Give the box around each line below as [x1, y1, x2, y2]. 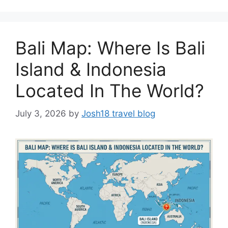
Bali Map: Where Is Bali [15, 37, 205, 59]
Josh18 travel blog [81, 108, 155, 119]
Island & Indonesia [15, 59, 166, 80]
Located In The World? [15, 80, 204, 102]
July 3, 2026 [15, 108, 66, 119]
